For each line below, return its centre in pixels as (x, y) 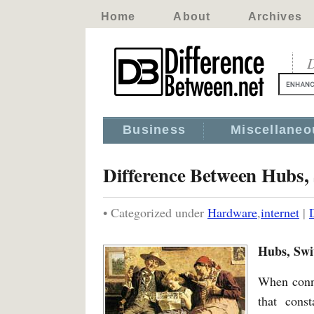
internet (280, 212)
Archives (275, 16)
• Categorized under (155, 212)
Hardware (232, 212)
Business (155, 130)
